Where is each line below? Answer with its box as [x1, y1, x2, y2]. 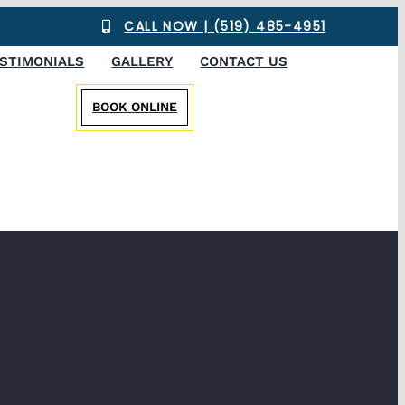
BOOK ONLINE [91, 99, 177, 115]
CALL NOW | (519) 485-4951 [124, 17, 326, 35]
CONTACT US [200, 53, 288, 71]
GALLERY [111, 53, 174, 71]
